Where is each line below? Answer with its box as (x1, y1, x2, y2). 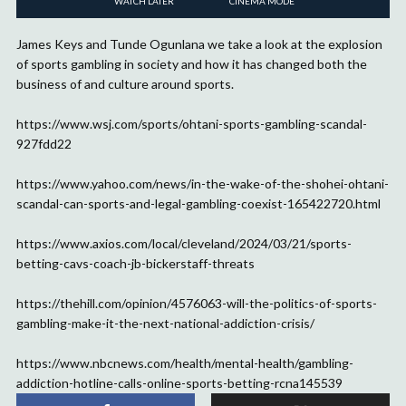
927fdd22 (16, 135, 72, 151)
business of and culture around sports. (16, 75, 234, 92)
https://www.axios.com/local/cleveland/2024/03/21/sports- (16, 235, 352, 251)
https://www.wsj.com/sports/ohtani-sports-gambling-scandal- (16, 115, 367, 131)
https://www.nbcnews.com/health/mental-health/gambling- (16, 354, 353, 371)
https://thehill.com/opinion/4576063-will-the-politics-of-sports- (16, 295, 377, 311)
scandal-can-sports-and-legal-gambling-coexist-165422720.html (16, 195, 381, 211)
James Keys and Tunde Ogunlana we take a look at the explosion (16, 35, 382, 52)
